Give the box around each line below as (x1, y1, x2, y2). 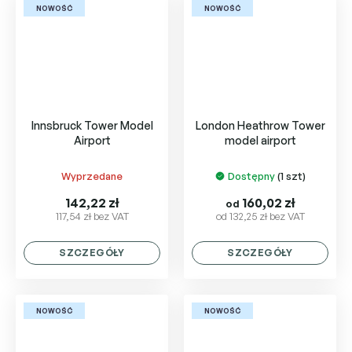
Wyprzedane (61, 170, 123, 183)
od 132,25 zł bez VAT (215, 210, 305, 223)
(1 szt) (277, 170, 306, 183)
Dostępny (227, 170, 277, 183)
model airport (224, 134, 296, 148)
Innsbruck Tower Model (31, 119, 153, 133)
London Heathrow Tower (195, 119, 325, 133)
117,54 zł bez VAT (55, 210, 129, 223)
